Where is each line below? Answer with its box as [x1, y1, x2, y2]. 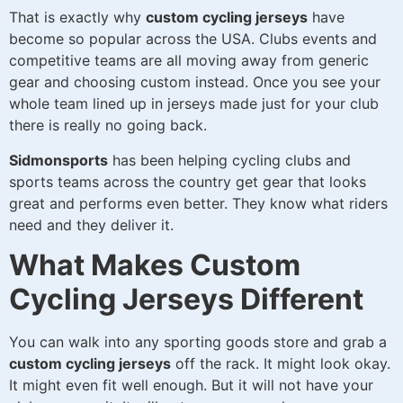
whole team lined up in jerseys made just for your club [9, 94, 379, 113]
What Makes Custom [9, 247, 300, 283]
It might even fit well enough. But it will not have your [9, 376, 373, 395]
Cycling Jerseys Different [9, 282, 363, 318]
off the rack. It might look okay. [171, 354, 390, 373]
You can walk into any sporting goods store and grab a [9, 333, 387, 352]
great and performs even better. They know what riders [9, 193, 388, 212]
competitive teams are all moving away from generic [9, 51, 369, 70]
